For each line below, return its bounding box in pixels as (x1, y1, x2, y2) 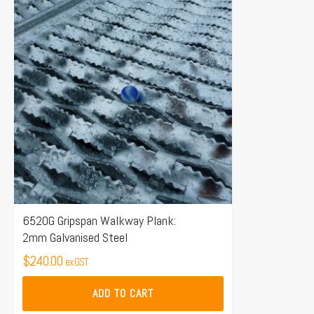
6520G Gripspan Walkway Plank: (22, 212, 176, 228)
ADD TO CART (93, 285, 153, 301)
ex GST (65, 254, 88, 268)
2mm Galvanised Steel (22, 228, 128, 245)
